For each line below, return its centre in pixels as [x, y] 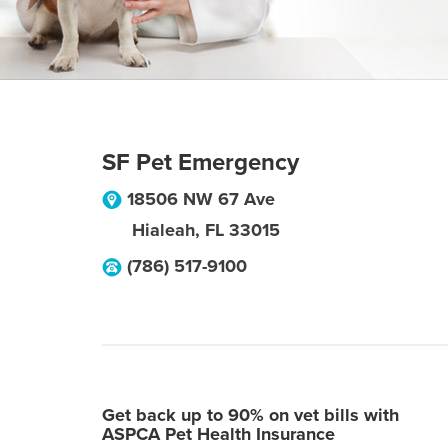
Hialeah [163, 230]
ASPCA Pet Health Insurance [218, 434]
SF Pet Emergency [200, 162]
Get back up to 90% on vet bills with [250, 415]
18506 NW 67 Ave [201, 199]
